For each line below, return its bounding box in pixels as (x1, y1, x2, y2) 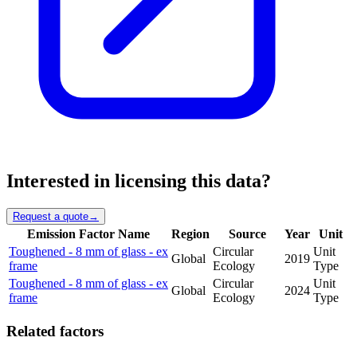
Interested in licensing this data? (6, 171, 271, 192)
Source (228, 226, 266, 241)
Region (171, 226, 210, 241)
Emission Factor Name (27, 226, 150, 241)
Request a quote (13, 210, 88, 222)
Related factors (6, 322, 104, 339)
